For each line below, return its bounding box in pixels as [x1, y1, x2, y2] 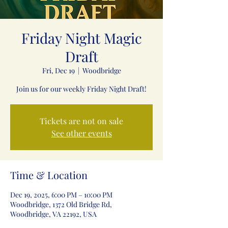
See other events [51, 128, 112, 138]
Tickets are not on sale [40, 116, 123, 126]
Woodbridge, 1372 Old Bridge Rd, [10, 199, 112, 209]
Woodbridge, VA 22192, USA [10, 209, 97, 219]
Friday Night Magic [21, 28, 142, 47]
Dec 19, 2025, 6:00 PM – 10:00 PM [10, 190, 112, 199]
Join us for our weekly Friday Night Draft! [16, 84, 147, 94]
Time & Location [10, 168, 88, 182]
